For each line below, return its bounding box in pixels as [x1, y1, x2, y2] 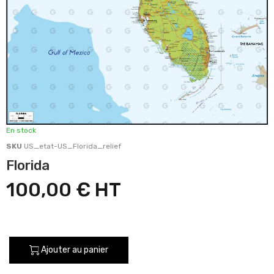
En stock [6, 125, 36, 135]
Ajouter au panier [41, 244, 108, 255]
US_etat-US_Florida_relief [24, 141, 121, 150]
